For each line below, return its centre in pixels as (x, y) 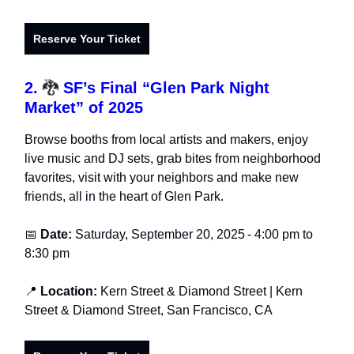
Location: (69, 292)
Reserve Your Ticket (87, 39)
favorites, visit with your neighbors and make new (162, 178)
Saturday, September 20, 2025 (160, 235)
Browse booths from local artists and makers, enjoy (166, 140)
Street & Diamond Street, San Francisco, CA (149, 311)
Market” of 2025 (84, 108)
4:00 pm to (282, 235)
